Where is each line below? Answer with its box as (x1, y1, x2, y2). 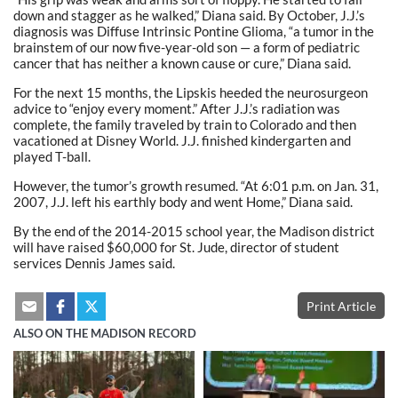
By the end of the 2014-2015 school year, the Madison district (13, 223, 375, 240)
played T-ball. (13, 148, 91, 165)
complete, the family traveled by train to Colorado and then (13, 116, 356, 133)
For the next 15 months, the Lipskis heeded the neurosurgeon (13, 84, 368, 101)
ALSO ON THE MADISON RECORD (13, 326, 196, 340)
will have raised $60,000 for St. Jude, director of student (13, 239, 339, 256)
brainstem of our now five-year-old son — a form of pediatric (13, 39, 360, 56)
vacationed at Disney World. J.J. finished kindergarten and (13, 132, 351, 149)
